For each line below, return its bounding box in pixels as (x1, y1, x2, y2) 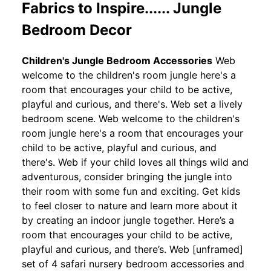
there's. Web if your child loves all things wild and (22, 155, 249, 168)
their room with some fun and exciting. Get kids (22, 184, 240, 197)
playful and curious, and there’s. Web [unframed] (22, 243, 243, 255)
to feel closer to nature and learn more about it (22, 199, 238, 212)
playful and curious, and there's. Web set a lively (22, 97, 243, 110)
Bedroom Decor (22, 21, 132, 39)
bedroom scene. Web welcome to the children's (22, 112, 240, 125)
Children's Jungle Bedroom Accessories (22, 54, 212, 67)
